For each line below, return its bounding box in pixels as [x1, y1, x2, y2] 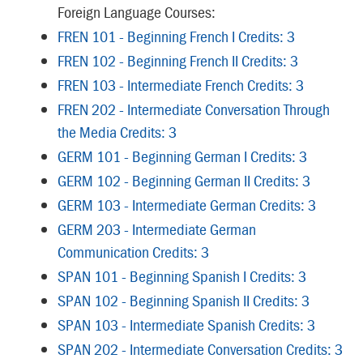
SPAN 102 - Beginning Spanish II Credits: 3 [58, 290, 310, 310]
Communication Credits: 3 [58, 241, 209, 262]
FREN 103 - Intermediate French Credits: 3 [58, 75, 304, 95]
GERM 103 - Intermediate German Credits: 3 [58, 194, 316, 215]
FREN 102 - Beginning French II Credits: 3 [58, 50, 298, 70]
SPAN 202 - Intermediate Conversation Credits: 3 [58, 339, 343, 359]
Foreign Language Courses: [58, 2, 216, 22]
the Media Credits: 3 [58, 122, 177, 142]
